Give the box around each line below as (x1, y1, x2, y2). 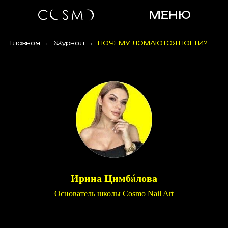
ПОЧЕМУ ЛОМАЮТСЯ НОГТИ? (98, 39, 207, 47)
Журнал (53, 39, 84, 47)
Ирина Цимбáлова (71, 170, 157, 185)
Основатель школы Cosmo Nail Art (54, 189, 174, 198)
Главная (10, 39, 40, 47)
